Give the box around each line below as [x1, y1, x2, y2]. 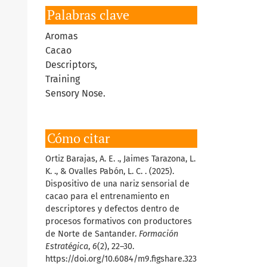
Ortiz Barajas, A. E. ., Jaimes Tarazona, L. [45, 154, 195, 164]
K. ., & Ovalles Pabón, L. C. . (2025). [45, 166, 174, 177]
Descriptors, [45, 59, 97, 71]
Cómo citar [47, 130, 110, 147]
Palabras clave [47, 7, 129, 24]
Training [45, 73, 80, 85]
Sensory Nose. [45, 88, 105, 100]
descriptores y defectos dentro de [45, 204, 179, 215]
